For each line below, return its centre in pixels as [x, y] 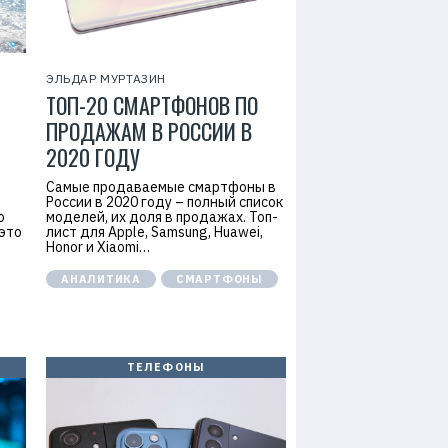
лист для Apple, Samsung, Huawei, [154, 232]
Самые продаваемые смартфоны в [161, 187]
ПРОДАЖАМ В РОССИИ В [149, 131]
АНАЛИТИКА [101, 279]
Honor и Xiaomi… [98, 247]
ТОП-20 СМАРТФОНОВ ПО [152, 105]
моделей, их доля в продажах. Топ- [162, 217]
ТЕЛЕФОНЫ [166, 367]
